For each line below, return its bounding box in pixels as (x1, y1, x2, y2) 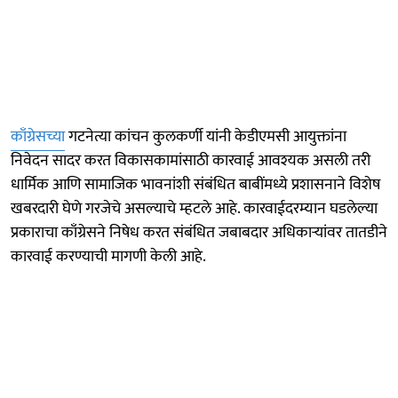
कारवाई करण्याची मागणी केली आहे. (11, 243, 206, 270)
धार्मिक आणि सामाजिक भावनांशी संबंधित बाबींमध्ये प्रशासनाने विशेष (11, 171, 380, 198)
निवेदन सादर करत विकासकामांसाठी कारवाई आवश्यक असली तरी (11, 147, 370, 174)
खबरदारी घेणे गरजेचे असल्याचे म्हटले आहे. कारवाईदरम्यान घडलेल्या (11, 195, 378, 222)
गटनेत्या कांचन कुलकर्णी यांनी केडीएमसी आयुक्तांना (65, 123, 346, 150)
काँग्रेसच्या (11, 123, 65, 150)
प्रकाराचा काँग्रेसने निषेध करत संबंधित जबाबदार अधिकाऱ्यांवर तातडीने (11, 219, 387, 246)
